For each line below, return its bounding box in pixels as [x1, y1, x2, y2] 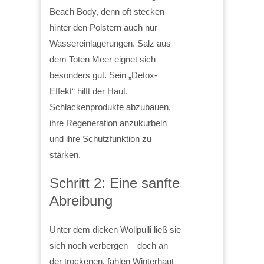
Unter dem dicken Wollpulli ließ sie [49, 224, 181, 235]
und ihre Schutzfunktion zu [49, 133, 151, 144]
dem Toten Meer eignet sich [49, 54, 156, 64]
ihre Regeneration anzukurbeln [49, 117, 167, 128]
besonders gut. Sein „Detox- [49, 70, 157, 80]
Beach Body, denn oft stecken [49, 6, 164, 16]
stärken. [49, 149, 81, 160]
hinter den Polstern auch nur [49, 22, 157, 32]
